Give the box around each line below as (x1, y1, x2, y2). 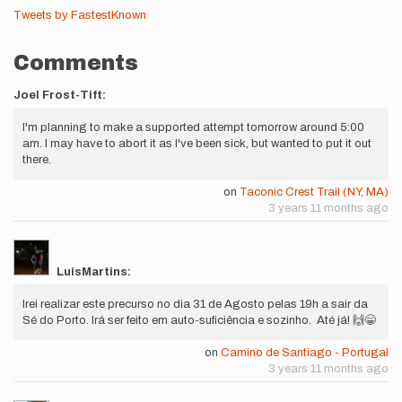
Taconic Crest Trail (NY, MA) (240, 186, 389, 199)
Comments (13, 50, 138, 74)
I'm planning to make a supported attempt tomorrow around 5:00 (22, 121, 364, 135)
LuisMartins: (57, 266, 131, 279)
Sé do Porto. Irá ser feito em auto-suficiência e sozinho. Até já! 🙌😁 (22, 314, 376, 328)
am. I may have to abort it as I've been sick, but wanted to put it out (22, 137, 371, 151)
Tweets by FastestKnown (13, 8, 146, 22)
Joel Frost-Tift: (13, 89, 106, 102)
